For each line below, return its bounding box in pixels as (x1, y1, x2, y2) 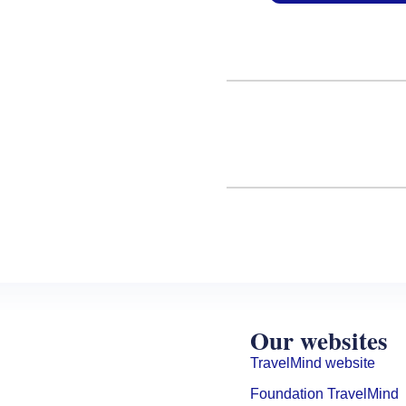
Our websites (250, 322, 389, 358)
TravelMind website (250, 354, 376, 371)
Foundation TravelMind (250, 385, 400, 401)
